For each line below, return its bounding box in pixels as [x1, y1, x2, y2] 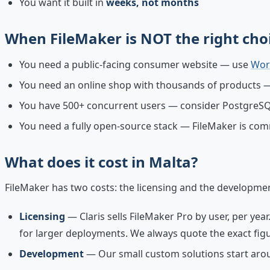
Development [19, 246, 84, 260]
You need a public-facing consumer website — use [19, 57, 251, 71]
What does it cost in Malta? [5, 151, 198, 172]
